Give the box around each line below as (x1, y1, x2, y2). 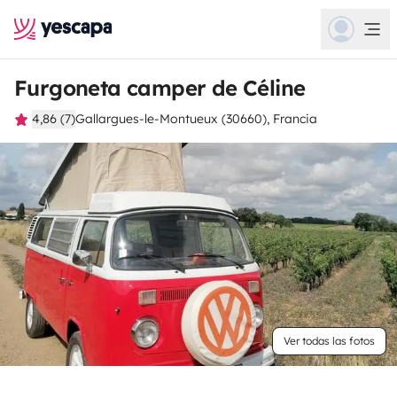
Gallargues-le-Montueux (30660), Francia (75, 111, 317, 127)
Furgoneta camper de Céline (14, 74, 306, 101)
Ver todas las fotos (284, 334, 375, 347)
